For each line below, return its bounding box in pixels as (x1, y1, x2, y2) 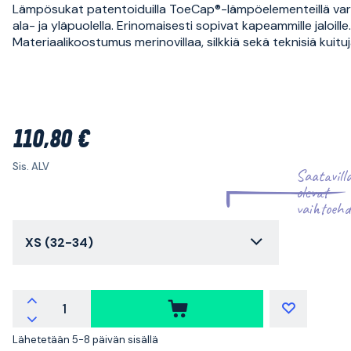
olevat (296, 181, 328, 202)
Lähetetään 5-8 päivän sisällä (13, 332, 158, 346)
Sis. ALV (13, 159, 49, 173)
